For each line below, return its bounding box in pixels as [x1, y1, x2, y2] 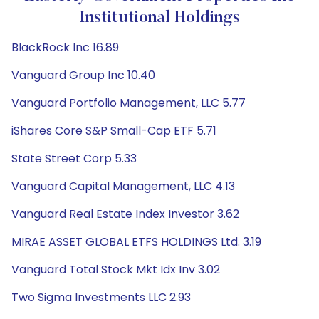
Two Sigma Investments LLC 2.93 [11, 289, 191, 305]
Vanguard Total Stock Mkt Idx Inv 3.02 [11, 261, 220, 278]
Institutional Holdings [79, 9, 240, 26]
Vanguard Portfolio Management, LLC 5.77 [11, 95, 246, 111]
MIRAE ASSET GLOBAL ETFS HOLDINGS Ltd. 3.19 [11, 234, 261, 250]
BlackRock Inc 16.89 [11, 39, 119, 56]
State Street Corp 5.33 [11, 150, 137, 167]
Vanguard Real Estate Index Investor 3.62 [11, 206, 239, 222]
